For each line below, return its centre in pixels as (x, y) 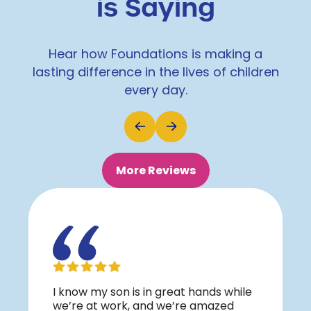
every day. (155, 91)
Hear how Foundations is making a (155, 55)
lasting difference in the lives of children (155, 73)
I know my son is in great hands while (152, 293)
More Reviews (155, 171)
